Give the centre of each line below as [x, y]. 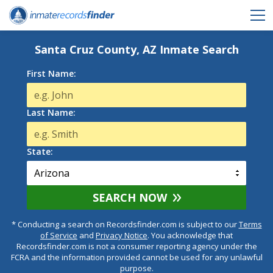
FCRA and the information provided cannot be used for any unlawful [136, 257]
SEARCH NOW [129, 197]
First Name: [51, 73]
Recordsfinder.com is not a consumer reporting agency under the [136, 246]
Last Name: [51, 112]
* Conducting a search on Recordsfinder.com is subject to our [125, 224]
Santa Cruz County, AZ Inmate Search [136, 49]
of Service [59, 235]
